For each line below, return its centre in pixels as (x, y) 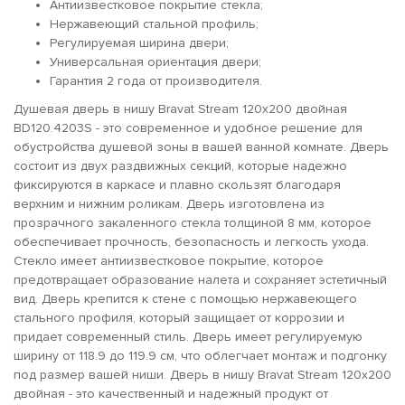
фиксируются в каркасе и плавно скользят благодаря (177, 184)
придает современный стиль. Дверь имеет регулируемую (188, 336)
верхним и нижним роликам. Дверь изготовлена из (169, 203)
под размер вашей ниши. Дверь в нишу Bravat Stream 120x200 (202, 374)
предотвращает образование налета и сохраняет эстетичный (200, 279)
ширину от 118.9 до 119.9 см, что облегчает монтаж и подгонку (200, 355)
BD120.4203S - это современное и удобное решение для (188, 127)
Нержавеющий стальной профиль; (154, 24)
